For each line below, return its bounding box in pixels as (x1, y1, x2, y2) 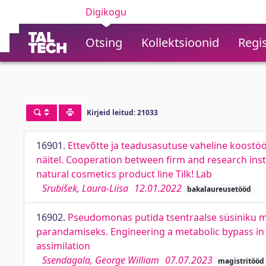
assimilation (36, 239, 90, 252)
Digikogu (85, 5, 126, 18)
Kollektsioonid (141, 34, 219, 50)
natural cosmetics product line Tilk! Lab (36, 167, 212, 180)
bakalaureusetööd (186, 184, 251, 194)
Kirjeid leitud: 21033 (86, 107, 158, 118)
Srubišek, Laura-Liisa (42, 182, 128, 195)
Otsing (85, 34, 122, 50)
